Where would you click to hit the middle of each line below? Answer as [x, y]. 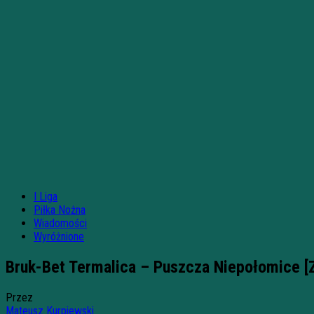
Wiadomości [60, 223]
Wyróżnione [59, 237]
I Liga [46, 197]
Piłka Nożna [60, 210]
